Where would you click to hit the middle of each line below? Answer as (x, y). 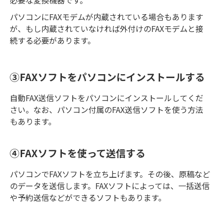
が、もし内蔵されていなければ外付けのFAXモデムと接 (107, 28)
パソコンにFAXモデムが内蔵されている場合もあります (107, 16)
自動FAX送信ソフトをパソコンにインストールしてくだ (107, 97)
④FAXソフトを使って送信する (78, 153)
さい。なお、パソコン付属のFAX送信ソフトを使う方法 (107, 109)
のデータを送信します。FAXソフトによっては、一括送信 (110, 185)
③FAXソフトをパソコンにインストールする (107, 77)
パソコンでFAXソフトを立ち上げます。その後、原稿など (110, 174)
